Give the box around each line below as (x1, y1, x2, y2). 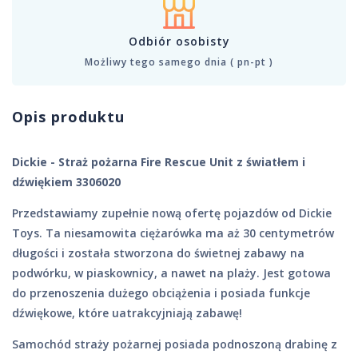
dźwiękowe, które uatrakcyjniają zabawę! (12, 305, 242, 321)
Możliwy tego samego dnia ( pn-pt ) (85, 55, 273, 70)
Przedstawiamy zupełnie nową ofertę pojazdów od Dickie (12, 205, 332, 221)
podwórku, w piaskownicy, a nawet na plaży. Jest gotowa (12, 265, 331, 281)
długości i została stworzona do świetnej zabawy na (12, 245, 304, 261)
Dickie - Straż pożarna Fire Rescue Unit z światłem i (12, 154, 305, 170)
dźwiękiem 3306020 (12, 174, 121, 190)
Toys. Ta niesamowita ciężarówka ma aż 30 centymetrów (12, 225, 334, 241)
